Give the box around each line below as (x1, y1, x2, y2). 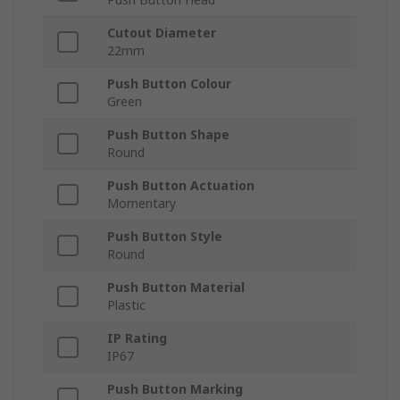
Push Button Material (107, 279, 245, 296)
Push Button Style (107, 228, 222, 246)
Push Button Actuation (107, 177, 254, 195)
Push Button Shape (107, 126, 229, 144)
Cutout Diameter (107, 24, 216, 42)
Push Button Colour (107, 75, 231, 93)
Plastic (107, 296, 146, 314)
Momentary (107, 195, 176, 212)
